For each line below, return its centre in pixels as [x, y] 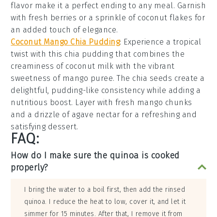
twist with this [38, 54]
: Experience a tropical [161, 42]
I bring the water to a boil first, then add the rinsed [105, 190]
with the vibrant [144, 66]
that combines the [149, 54]
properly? [30, 168]
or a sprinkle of [107, 18]
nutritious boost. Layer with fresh [74, 103]
